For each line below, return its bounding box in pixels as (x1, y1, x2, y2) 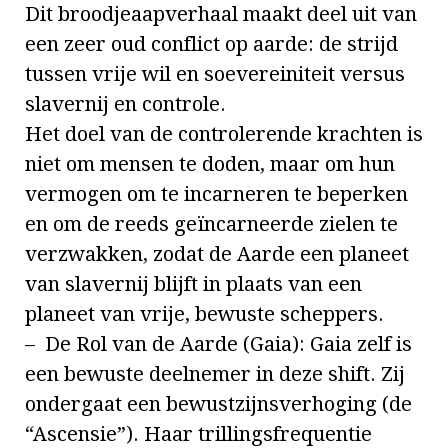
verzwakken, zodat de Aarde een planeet (25, 242, 409, 267)
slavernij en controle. (25, 92, 226, 117)
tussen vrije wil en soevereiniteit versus (25, 62, 405, 87)
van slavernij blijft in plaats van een (25, 272, 362, 297)
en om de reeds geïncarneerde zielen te (25, 212, 398, 237)
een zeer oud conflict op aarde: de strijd (25, 32, 398, 57)
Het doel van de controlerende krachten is (25, 122, 423, 147)
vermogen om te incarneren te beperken (25, 182, 408, 207)
